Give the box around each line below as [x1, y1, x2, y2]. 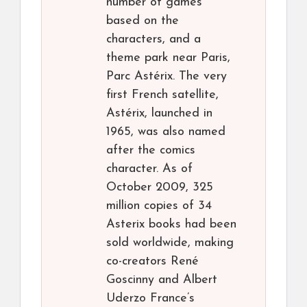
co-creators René [106, 255, 199, 269]
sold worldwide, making [106, 236, 234, 250]
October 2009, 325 [106, 181, 213, 195]
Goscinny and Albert [106, 273, 217, 287]
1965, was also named [106, 125, 225, 139]
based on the [106, 14, 179, 28]
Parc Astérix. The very [106, 70, 227, 84]
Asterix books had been [106, 218, 236, 232]
